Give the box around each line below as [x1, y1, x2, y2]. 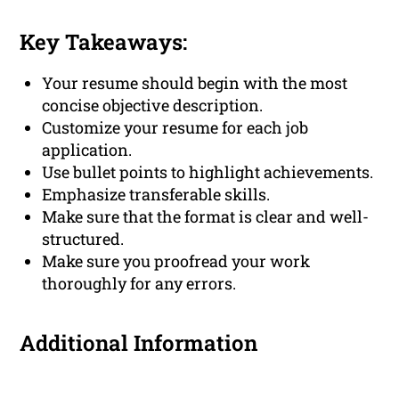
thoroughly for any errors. [42, 273, 237, 295]
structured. [42, 228, 125, 250]
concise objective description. [42, 94, 264, 117]
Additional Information [20, 329, 258, 358]
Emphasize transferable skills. [42, 183, 271, 206]
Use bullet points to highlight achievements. [42, 161, 374, 183]
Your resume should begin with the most [42, 72, 348, 94]
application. [42, 139, 133, 161]
